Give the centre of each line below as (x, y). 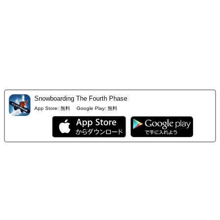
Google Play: (91, 108)
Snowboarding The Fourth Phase (81, 98)
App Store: (47, 108)
